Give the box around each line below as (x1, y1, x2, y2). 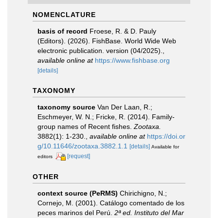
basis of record (37, 27, 88, 35)
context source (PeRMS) (37, 189, 118, 197)
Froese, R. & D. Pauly (90, 27, 156, 35)
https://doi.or (147, 132, 185, 140)
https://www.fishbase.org (95, 56, 170, 64)
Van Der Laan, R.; (97, 103, 152, 111)
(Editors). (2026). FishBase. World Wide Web (37, 37, 176, 45)
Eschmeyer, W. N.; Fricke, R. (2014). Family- (37, 113, 175, 121)
